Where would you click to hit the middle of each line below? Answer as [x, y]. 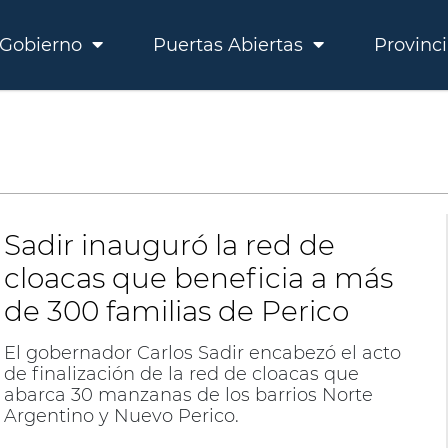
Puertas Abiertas [230, 45]
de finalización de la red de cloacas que [181, 374]
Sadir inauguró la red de [169, 245]
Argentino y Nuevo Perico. [121, 416]
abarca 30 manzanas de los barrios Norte [188, 395]
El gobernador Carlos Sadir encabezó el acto [202, 353]
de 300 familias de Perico [176, 311]
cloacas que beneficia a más [198, 278]
